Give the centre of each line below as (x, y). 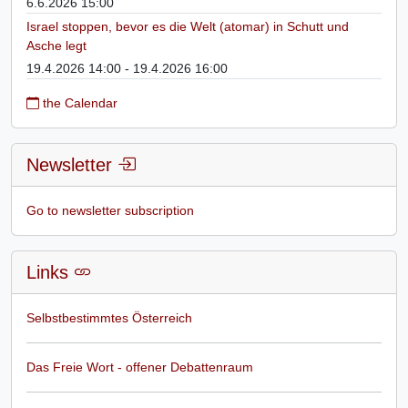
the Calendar (78, 102)
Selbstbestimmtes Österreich (109, 317)
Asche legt (56, 45)
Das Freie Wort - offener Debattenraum (140, 367)
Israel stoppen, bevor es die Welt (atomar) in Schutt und (188, 26)
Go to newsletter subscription (110, 210)
